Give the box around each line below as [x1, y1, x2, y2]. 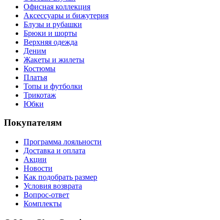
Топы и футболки [24, 82, 82, 90]
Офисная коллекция [24, 2, 90, 11]
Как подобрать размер [24, 173, 97, 181]
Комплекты [24, 199, 62, 208]
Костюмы [24, 64, 55, 73]
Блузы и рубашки [24, 20, 82, 28]
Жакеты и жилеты [24, 55, 84, 64]
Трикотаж [24, 90, 56, 99]
